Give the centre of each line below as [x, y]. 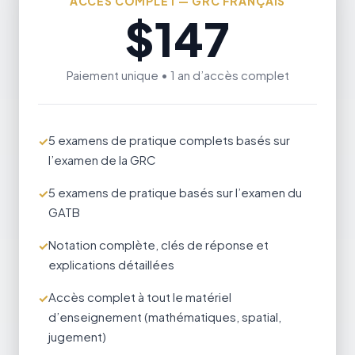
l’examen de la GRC [102, 160]
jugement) [77, 336]
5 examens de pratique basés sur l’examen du [175, 192]
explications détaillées [111, 264]
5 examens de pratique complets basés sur [169, 140]
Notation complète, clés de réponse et [158, 244]
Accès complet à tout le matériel [140, 297]
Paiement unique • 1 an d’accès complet [177, 75]
